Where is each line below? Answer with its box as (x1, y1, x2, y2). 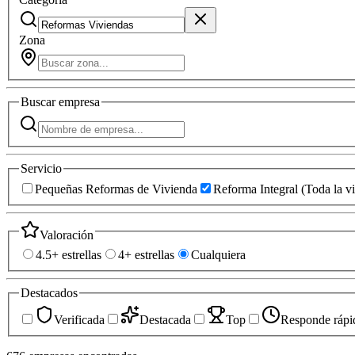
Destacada (139, 312, 191, 326)
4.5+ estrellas (36, 248, 101, 262)
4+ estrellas (118, 248, 174, 262)
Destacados (21, 286, 78, 300)
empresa (59, 95, 100, 109)
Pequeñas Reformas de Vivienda (35, 181, 197, 196)
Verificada (54, 312, 105, 326)
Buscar (21, 95, 59, 109)
